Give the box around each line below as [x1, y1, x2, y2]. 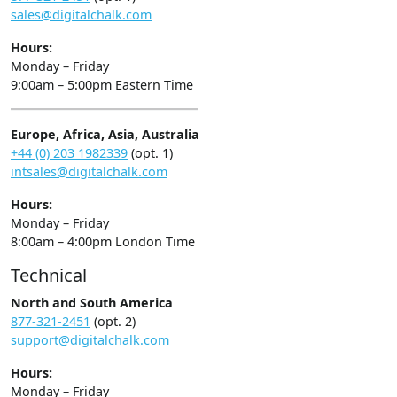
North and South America [11, 294, 173, 312]
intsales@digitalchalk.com [11, 163, 167, 181]
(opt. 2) [90, 313, 136, 331]
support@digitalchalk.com [11, 331, 169, 349]
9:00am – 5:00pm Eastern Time [11, 76, 193, 94]
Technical [11, 263, 87, 288]
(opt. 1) [128, 144, 173, 162]
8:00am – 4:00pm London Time [11, 233, 195, 251]
